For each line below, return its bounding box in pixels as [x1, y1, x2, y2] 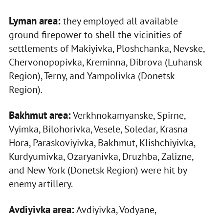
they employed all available [60, 15, 178, 28]
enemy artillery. [8, 177, 73, 191]
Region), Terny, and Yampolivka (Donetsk [8, 69, 175, 83]
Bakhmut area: [8, 109, 71, 122]
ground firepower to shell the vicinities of [8, 28, 181, 42]
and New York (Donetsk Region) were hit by [8, 164, 187, 177]
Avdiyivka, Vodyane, [74, 203, 156, 217]
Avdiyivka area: [8, 203, 74, 217]
